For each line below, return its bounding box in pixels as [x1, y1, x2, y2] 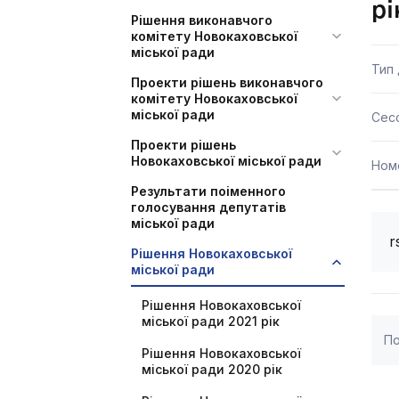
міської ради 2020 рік [142, 362, 282, 377]
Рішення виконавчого [131, 12, 273, 28]
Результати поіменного [131, 183, 286, 199]
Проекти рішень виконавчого [131, 75, 323, 90]
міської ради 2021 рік [142, 313, 280, 329]
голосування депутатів [131, 199, 286, 215]
